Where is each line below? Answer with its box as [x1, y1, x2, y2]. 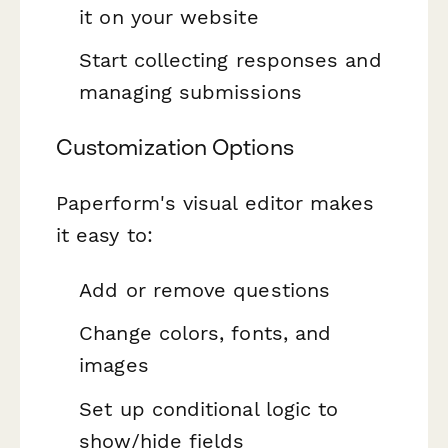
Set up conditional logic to [79, 396, 339, 421]
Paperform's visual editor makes [56, 190, 375, 215]
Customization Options [56, 134, 294, 161]
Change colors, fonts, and [79, 321, 332, 346]
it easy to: [56, 222, 153, 247]
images [79, 353, 149, 378]
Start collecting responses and [79, 48, 382, 73]
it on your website [79, 4, 259, 29]
